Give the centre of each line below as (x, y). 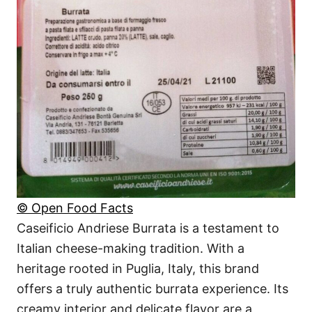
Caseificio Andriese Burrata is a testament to (148, 228)
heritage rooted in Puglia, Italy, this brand (138, 269)
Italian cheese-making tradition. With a (131, 249)
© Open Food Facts (75, 208)
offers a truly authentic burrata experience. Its (153, 289)
